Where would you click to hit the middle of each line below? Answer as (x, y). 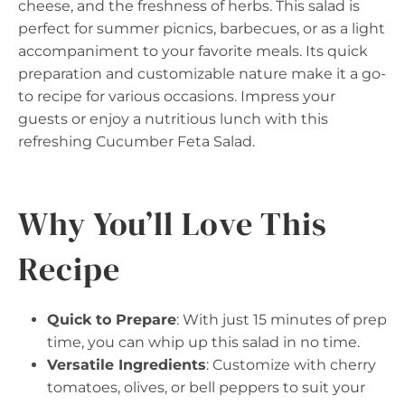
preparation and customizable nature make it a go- (202, 74)
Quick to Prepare (112, 320)
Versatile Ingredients (127, 365)
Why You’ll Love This (173, 224)
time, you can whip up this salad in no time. (203, 343)
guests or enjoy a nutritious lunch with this (173, 119)
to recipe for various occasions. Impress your (177, 97)
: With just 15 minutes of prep (282, 320)
